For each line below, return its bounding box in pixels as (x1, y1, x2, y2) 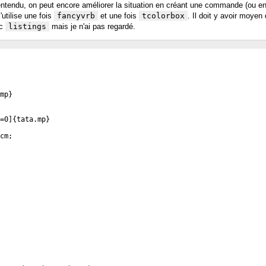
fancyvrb (57, 11, 95, 20)
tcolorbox (142, 11, 185, 20)
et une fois (98, 11, 139, 20)
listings (8, 22, 46, 31)
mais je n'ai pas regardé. (49, 22, 135, 31)
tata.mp (17, 115, 46, 123)
